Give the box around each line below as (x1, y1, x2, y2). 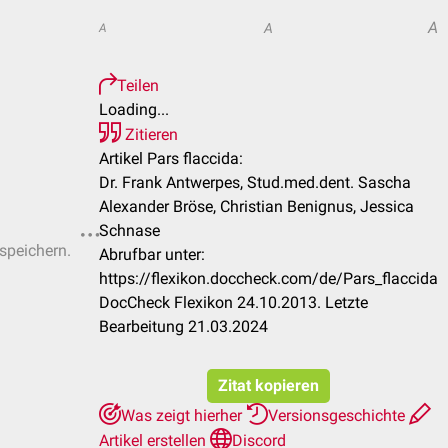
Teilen (117, 76, 159, 95)
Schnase (99, 221, 160, 240)
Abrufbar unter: (99, 245, 205, 264)
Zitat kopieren (218, 376, 319, 395)
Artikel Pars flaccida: (99, 149, 243, 168)
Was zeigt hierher (121, 406, 246, 425)
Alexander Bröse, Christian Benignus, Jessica (99, 197, 414, 216)
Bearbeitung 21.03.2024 (99, 317, 268, 336)
